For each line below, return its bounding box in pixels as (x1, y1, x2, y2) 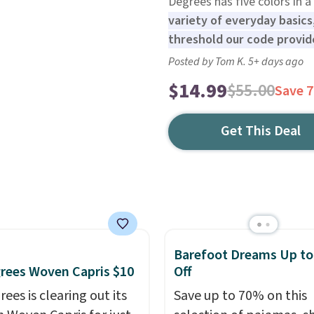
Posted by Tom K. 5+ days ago (168, 54, 303, 69)
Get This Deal (221, 121, 301, 141)
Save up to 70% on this (173, 286, 307, 306)
